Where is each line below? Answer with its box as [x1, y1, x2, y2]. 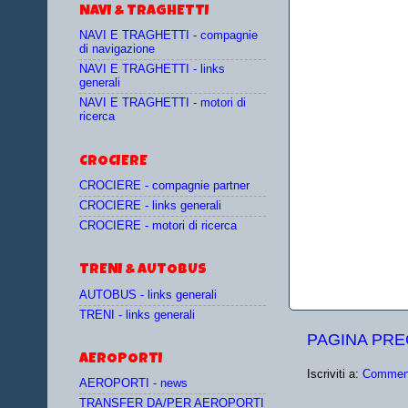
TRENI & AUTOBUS [79, 263, 207, 279]
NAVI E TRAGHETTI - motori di [79, 97, 246, 110]
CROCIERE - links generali [79, 199, 221, 213]
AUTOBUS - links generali [79, 288, 217, 301]
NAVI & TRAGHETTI [79, 4, 209, 19]
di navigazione [79, 42, 155, 56]
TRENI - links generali [79, 308, 195, 321]
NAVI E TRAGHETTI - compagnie [79, 28, 258, 42]
